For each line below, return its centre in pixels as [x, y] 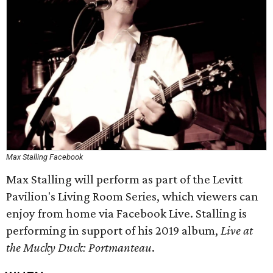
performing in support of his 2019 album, [113, 230]
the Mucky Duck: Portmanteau [79, 247]
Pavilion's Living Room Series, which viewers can [132, 196]
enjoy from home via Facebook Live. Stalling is [126, 213]
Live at [237, 230]
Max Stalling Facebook [44, 157]
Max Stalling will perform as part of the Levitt [124, 179]
